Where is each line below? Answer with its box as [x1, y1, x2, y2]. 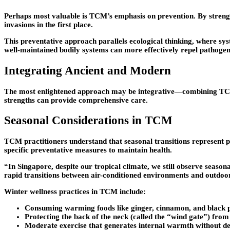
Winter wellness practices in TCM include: [4, 187, 146, 196]
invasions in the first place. [4, 21, 93, 29]
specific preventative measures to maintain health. [4, 146, 172, 155]
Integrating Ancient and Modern [4, 64, 171, 77]
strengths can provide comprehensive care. [4, 95, 148, 104]
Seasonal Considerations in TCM [4, 114, 172, 127]
